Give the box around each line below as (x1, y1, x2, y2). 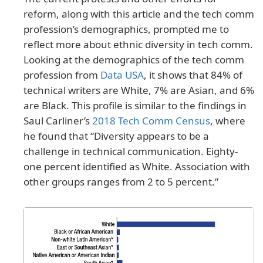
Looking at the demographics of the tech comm (23, 53, 244, 67)
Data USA (100, 68, 144, 82)
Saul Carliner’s (23, 114, 92, 128)
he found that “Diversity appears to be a (23, 129, 209, 143)
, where (210, 114, 245, 128)
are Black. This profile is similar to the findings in (23, 99, 247, 113)
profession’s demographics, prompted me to (23, 22, 229, 36)
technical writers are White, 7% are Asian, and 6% (23, 83, 254, 97)
